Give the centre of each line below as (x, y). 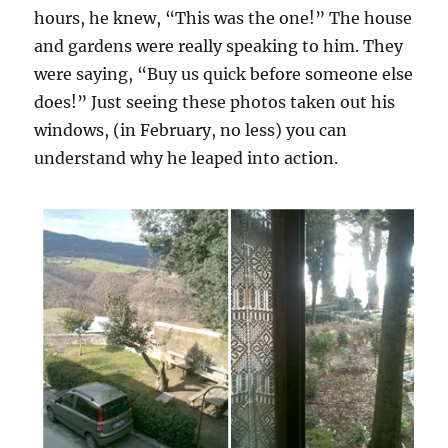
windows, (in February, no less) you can (191, 130)
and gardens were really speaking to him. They (219, 46)
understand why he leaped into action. (186, 158)
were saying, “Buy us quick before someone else (224, 74)
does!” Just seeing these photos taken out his (215, 102)
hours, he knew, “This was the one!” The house (223, 18)
